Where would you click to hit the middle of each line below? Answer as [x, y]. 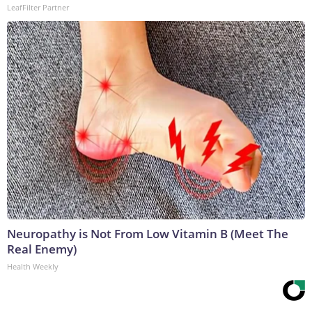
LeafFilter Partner [38, 8]
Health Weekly [33, 267]
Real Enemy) [42, 249]
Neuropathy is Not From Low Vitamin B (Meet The [148, 234]
